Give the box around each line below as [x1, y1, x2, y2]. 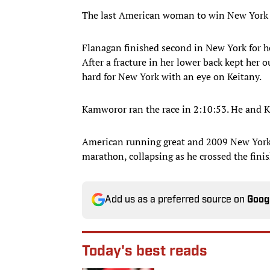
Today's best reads [82, 244, 207, 259]
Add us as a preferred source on [105, 195, 247, 205]
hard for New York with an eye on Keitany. [82, 69, 262, 83]
